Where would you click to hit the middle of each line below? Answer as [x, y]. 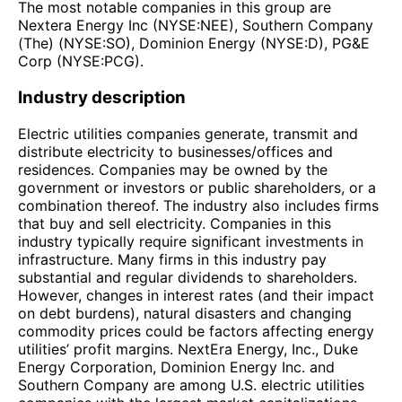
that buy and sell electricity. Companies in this [175, 223]
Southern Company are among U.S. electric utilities [191, 385]
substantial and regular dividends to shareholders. [188, 277]
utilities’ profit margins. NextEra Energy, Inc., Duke [188, 349]
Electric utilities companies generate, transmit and [188, 133]
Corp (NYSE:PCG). [81, 61]
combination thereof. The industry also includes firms [198, 205]
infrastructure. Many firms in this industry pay [172, 259]
